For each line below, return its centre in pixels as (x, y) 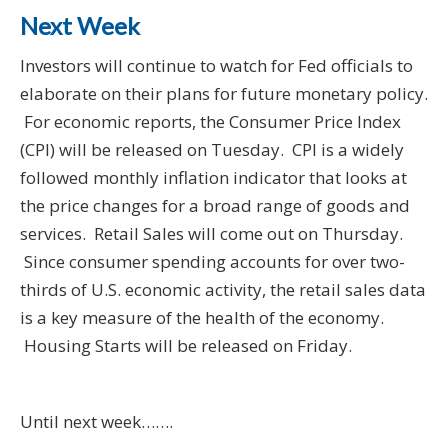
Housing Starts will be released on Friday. (186, 346)
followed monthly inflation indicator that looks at (213, 178)
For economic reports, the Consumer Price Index (210, 122)
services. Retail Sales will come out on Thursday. (211, 234)
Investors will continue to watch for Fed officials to (216, 66)
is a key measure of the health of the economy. (202, 318)
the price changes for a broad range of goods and (215, 206)
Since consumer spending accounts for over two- (212, 262)
